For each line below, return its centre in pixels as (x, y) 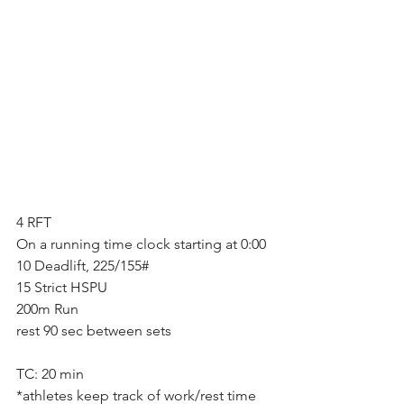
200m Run (47, 308)
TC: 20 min (50, 373)
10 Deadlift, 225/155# (83, 265)
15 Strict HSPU (62, 287)
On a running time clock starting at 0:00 (141, 243)
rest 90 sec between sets (94, 330)
